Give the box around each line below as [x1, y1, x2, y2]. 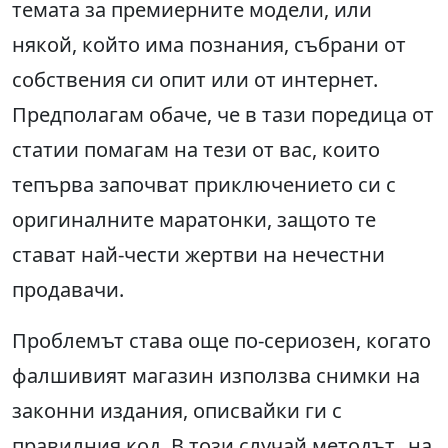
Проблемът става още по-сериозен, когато [12, 327, 431, 355]
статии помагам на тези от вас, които [12, 136, 380, 164]
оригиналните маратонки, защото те [12, 206, 376, 234]
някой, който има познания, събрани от [12, 31, 406, 59]
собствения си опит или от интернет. [12, 66, 378, 94]
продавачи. [12, 276, 124, 304]
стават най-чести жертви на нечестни [12, 241, 385, 269]
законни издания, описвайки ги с [12, 397, 342, 425]
